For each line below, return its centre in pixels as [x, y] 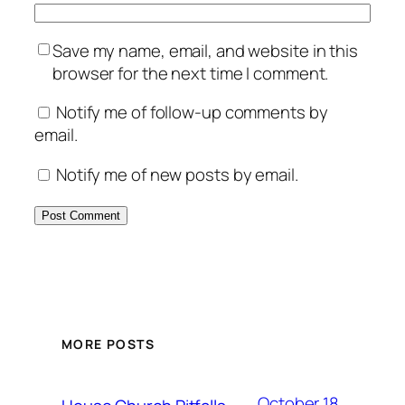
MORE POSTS [108, 344]
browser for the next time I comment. [191, 73]
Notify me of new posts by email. [177, 174]
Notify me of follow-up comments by [192, 113]
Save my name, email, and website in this [205, 50]
